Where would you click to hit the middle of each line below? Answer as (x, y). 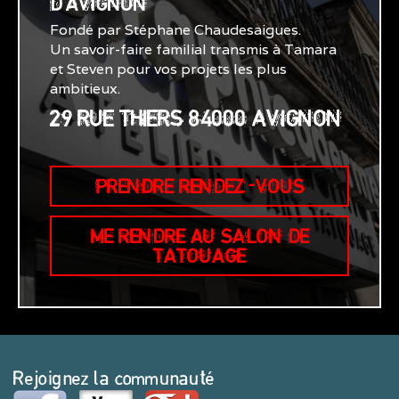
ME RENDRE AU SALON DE (199, 236)
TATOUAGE (199, 255)
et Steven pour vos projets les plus (168, 69)
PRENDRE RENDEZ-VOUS (199, 186)
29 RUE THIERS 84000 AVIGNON (196, 118)
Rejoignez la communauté (114, 377)
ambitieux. (85, 88)
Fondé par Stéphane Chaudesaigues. (175, 29)
